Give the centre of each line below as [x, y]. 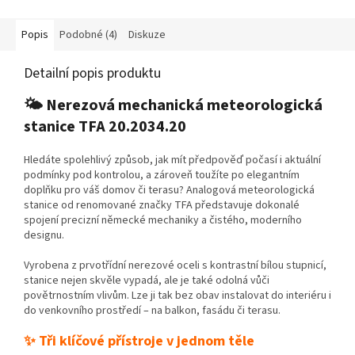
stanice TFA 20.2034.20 [105, 127]
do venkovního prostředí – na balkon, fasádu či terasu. [152, 311]
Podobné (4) [88, 35]
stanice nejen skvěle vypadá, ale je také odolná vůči [147, 281]
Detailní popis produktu [92, 74]
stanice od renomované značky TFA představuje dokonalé [162, 206]
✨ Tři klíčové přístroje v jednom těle [139, 342]
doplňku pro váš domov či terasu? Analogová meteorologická [169, 191]
